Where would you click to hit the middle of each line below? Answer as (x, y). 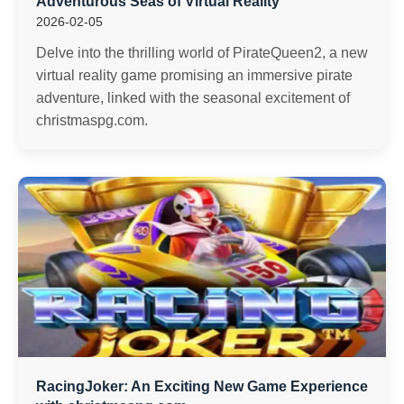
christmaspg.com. (92, 120)
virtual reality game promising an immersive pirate (194, 75)
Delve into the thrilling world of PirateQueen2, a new (202, 53)
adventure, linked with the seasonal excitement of (193, 98)
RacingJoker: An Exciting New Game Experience (202, 386)
